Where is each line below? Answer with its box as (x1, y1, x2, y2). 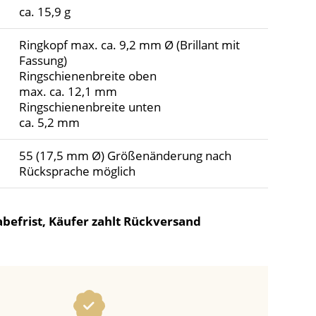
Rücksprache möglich (18, 163, 135, 180)
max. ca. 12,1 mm (18, 83, 117, 100)
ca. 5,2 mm (18, 114, 80, 131)
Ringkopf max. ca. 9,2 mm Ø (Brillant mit (18, 37, 240, 54)
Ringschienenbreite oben (18, 68, 157, 85)
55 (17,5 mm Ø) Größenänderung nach (18, 147, 231, 164)
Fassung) (18, 52, 67, 69)
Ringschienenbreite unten (18, 99, 161, 116)
